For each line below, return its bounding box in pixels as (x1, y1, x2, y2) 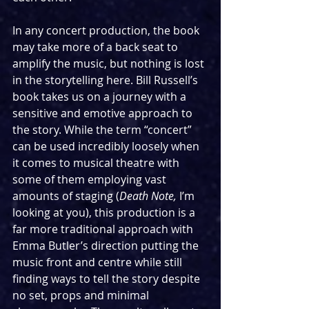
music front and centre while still (12, 255, 185, 270)
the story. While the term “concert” (12, 122, 195, 138)
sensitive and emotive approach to (12, 106, 195, 121)
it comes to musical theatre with (12, 155, 182, 171)
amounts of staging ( (12, 188, 119, 204)
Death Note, (119, 188, 179, 204)
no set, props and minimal (12, 288, 152, 303)
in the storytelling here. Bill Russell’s (12, 72, 201, 88)
